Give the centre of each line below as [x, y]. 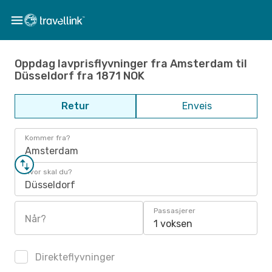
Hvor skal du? [48, 172]
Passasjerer [175, 211]
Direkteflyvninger [74, 257]
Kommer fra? [47, 138]
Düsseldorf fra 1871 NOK [80, 76]
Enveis [197, 106]
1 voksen [173, 224]
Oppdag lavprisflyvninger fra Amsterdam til [131, 63]
